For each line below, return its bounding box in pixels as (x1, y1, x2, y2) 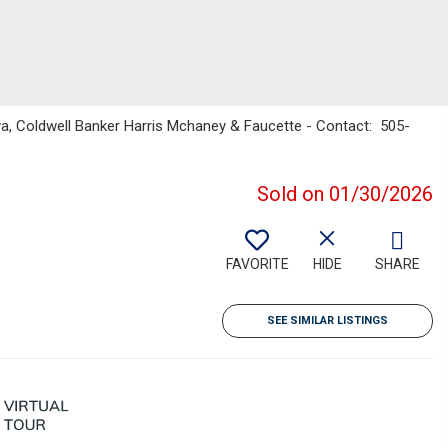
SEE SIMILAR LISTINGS (267, 314, 388, 327)
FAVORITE (225, 256, 289, 272)
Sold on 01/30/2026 (257, 182, 433, 206)
